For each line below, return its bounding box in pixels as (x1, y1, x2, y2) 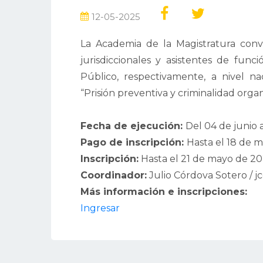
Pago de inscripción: (80, 137, 187, 149)
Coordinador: (80, 170, 147, 181)
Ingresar (80, 203, 120, 214)
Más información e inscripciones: (80, 186, 247, 198)
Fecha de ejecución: (80, 120, 186, 132)
